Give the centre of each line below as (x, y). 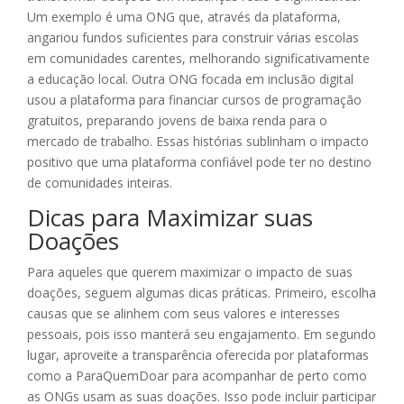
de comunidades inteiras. (100, 183)
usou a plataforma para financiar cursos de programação (194, 100)
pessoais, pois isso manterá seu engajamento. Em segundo (202, 335)
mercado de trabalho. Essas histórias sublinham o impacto (198, 142)
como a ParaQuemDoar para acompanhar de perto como (197, 376)
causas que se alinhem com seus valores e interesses (184, 314)
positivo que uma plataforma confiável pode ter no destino (199, 162)
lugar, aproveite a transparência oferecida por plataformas (198, 355)
